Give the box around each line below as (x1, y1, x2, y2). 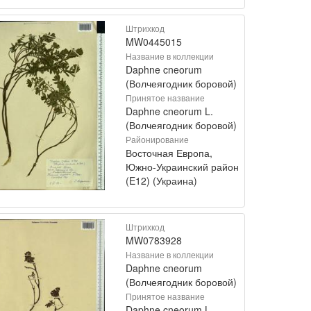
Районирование (126, 133, 189, 145)
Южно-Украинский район (126, 159, 239, 174)
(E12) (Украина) (126, 173, 197, 187)
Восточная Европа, (126, 145, 212, 160)
